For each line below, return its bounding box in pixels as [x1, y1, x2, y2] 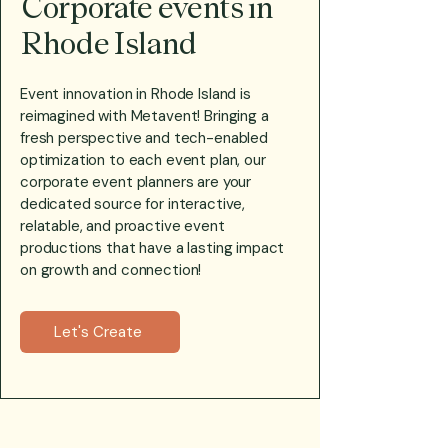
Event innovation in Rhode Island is [20, 84, 251, 104]
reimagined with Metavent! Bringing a [20, 106, 269, 126]
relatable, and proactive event [20, 216, 225, 236]
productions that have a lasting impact [20, 238, 285, 258]
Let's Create [54, 322, 142, 342]
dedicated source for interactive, [20, 194, 246, 214]
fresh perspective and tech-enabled [20, 128, 268, 148]
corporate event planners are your [20, 172, 252, 192]
